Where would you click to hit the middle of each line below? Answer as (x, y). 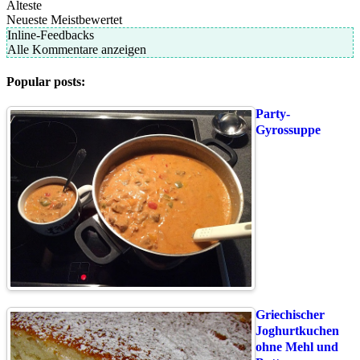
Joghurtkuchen (297, 331)
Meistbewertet (86, 19)
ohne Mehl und (297, 347)
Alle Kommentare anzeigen (77, 49)
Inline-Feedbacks (51, 35)
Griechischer (290, 315)
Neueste (27, 19)
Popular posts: (46, 82)
